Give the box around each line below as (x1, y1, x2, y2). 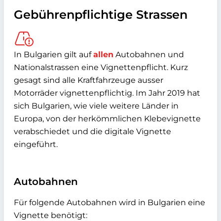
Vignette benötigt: (14, 211, 87, 220)
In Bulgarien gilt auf (14, 50, 93, 59)
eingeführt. (14, 140, 58, 149)
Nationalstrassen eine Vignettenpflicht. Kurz (14, 63, 188, 72)
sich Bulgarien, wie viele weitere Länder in (14, 101, 179, 110)
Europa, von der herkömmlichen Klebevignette (14, 114, 201, 123)
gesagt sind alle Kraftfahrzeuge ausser (14, 75, 163, 85)
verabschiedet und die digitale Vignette (14, 127, 171, 136)
